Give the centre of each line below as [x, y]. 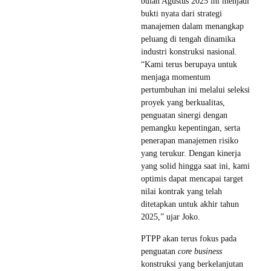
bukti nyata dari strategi [181, 13]
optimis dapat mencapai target [192, 178]
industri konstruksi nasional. [189, 51]
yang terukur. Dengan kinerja [191, 153]
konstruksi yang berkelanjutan [192, 264]
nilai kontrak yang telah [181, 191]
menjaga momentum [176, 77]
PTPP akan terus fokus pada [189, 238]
